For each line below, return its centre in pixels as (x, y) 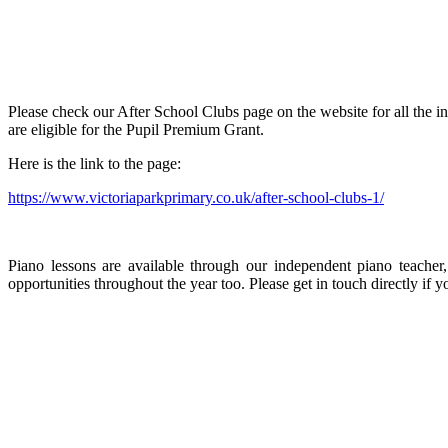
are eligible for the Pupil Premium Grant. (136, 129)
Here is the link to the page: (94, 163)
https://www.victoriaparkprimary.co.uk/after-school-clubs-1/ (196, 197)
